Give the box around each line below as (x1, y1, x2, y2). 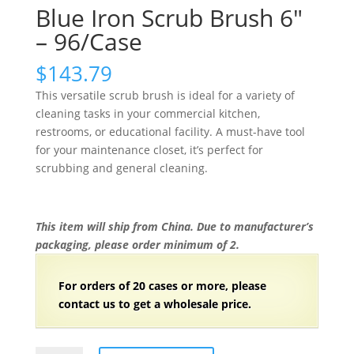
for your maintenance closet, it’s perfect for (35, 142, 263, 158)
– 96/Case (35, 25, 142, 58)
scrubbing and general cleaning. (35, 160, 208, 176)
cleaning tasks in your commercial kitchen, (35, 106, 260, 122)
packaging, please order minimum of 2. (35, 237, 239, 253)
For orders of (58, 278, 133, 294)
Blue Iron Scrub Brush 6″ (35, 2, 303, 35)
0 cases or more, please (138, 278, 266, 294)
